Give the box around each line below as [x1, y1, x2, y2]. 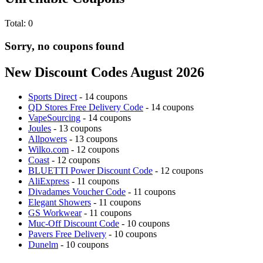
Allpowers [28, 134, 67, 144]
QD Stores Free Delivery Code [28, 102, 143, 113]
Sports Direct [28, 92, 77, 102]
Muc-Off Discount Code [28, 218, 119, 229]
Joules [28, 123, 51, 134]
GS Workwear [28, 208, 82, 218]
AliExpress [28, 176, 69, 187]
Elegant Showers [28, 197, 91, 208]
